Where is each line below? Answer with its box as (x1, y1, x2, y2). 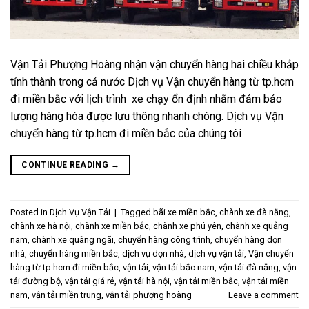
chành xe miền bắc (75, 220, 149, 231)
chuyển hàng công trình (118, 234, 210, 245)
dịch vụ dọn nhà (122, 248, 184, 259)
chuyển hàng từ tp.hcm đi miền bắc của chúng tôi (10, 127, 241, 141)
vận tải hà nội (119, 275, 170, 286)
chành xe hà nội (10, 220, 71, 231)
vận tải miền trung (32, 289, 101, 300)
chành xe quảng (226, 220, 288, 231)
